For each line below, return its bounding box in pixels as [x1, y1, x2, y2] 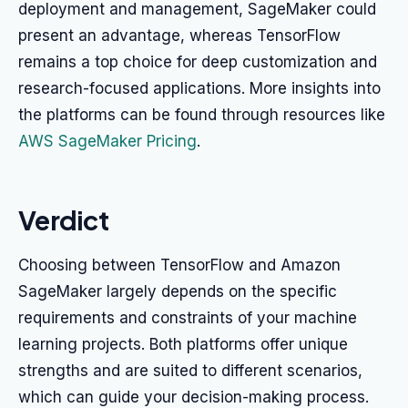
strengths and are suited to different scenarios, [18, 362, 362, 380]
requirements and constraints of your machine [18, 309, 357, 327]
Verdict [18, 203, 108, 236]
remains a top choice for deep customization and [18, 53, 377, 71]
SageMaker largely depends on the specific [18, 282, 337, 301]
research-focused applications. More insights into [18, 79, 381, 97]
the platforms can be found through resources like [18, 106, 385, 124]
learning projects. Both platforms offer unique [18, 335, 348, 353]
